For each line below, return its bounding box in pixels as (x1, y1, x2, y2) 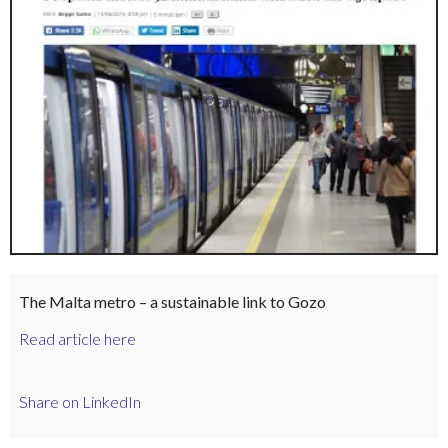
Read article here (18, 329, 136, 349)
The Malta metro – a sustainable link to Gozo (18, 292, 326, 312)
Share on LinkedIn (18, 391, 141, 411)
